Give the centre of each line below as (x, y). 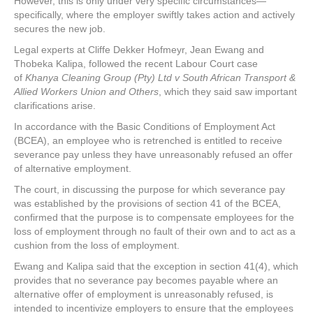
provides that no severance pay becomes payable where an (146, 281)
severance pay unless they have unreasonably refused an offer (153, 155)
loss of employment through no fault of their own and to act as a (155, 232)
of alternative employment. (73, 169)
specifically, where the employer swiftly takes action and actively (154, 15)
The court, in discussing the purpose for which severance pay (150, 190)
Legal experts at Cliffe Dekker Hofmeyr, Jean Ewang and (139, 50)
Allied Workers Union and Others (86, 92)
